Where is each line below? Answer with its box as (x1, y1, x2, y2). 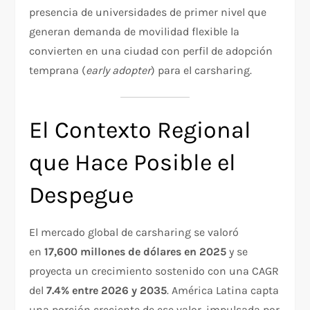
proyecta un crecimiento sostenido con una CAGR (29, 264, 280, 278)
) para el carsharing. (151, 64, 253, 77)
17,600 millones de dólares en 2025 (44, 245, 227, 259)
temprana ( (29, 64, 86, 77)
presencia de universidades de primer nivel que (29, 6, 267, 19)
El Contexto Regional (29, 116, 252, 145)
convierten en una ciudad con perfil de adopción (29, 44, 273, 58)
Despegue (29, 181, 134, 210)
